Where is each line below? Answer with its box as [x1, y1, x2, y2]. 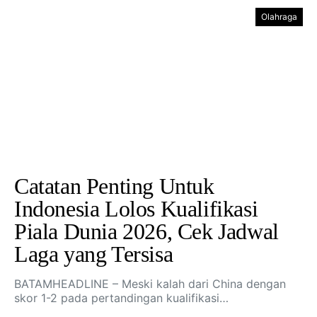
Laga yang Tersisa [14, 241, 173, 267]
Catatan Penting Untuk [14, 173, 214, 199]
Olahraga [261, 11, 297, 22]
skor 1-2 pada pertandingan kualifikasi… [14, 291, 229, 305]
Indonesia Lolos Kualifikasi [14, 196, 258, 221]
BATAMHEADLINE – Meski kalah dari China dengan [14, 277, 286, 291]
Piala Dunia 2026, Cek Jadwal [14, 219, 279, 244]
